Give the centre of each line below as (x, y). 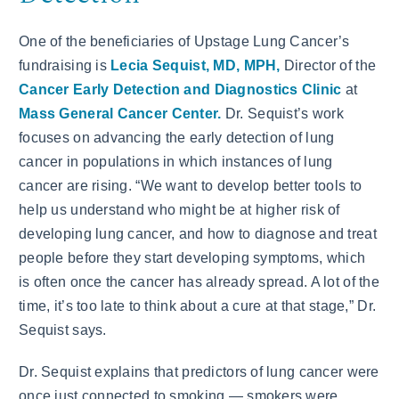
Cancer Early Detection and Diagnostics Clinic (180, 90)
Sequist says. (63, 330)
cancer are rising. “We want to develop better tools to (191, 186)
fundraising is (65, 66)
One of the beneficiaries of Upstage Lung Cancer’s (184, 42)
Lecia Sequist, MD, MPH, (195, 66)
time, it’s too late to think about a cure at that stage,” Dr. (198, 306)
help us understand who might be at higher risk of (179, 210)
